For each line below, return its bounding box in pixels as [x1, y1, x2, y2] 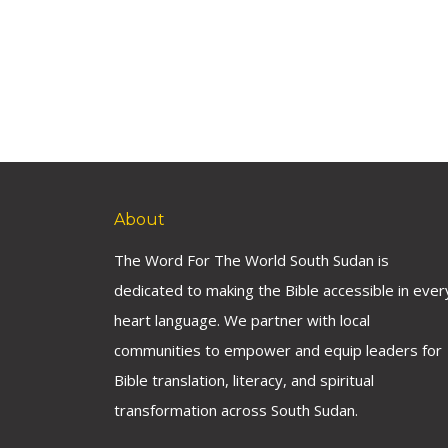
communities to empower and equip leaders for [114, 340, 442, 360]
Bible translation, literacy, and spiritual [114, 370, 374, 390]
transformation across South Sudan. [114, 400, 358, 420]
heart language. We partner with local [114, 310, 370, 330]
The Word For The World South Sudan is [114, 250, 389, 270]
